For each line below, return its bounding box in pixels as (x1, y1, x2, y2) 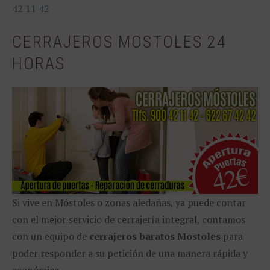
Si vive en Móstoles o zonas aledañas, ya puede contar (12, 195, 246, 209)
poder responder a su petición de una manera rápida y (12, 246, 248, 260)
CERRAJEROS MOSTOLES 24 (12, 32, 227, 52)
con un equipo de (12, 229, 89, 243)
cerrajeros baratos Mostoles (89, 229, 221, 243)
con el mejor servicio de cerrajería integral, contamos (12, 212, 245, 226)
